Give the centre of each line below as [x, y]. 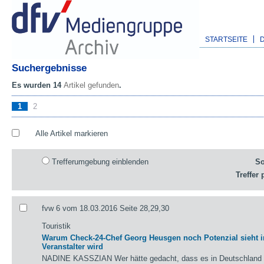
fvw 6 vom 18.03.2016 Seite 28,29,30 [106, 208]
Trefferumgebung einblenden [100, 161]
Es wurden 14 [38, 85]
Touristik [57, 226]
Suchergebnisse [49, 68]
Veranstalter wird [73, 246]
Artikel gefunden [91, 85]
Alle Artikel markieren [71, 133]
